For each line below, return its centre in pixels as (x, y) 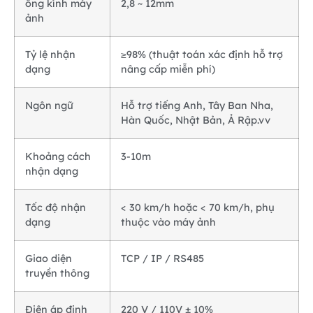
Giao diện (49, 259)
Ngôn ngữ (49, 106)
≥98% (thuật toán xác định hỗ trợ (202, 55)
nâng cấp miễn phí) (168, 70)
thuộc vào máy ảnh (168, 223)
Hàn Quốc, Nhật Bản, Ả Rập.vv (196, 121)
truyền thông (57, 274)
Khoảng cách (58, 157)
